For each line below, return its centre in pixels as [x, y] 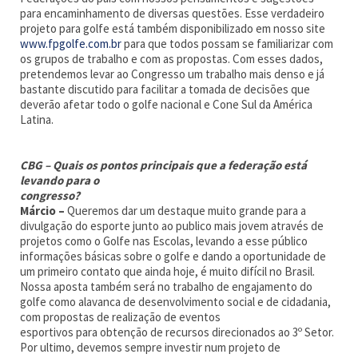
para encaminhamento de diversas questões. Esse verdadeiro [173, 13]
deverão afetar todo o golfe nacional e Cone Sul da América [167, 104]
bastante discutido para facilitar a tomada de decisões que [165, 89]
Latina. [37, 119]
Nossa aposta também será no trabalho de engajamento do [167, 286]
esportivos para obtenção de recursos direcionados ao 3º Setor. [177, 332]
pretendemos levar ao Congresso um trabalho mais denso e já [173, 74]
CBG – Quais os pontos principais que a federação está [164, 165]
